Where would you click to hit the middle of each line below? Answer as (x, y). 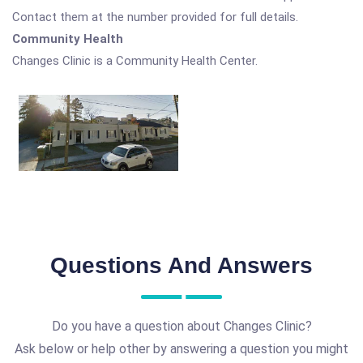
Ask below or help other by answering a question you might (181, 349)
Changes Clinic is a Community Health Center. (135, 61)
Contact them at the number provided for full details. (155, 17)
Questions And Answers (181, 266)
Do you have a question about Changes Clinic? (181, 327)
